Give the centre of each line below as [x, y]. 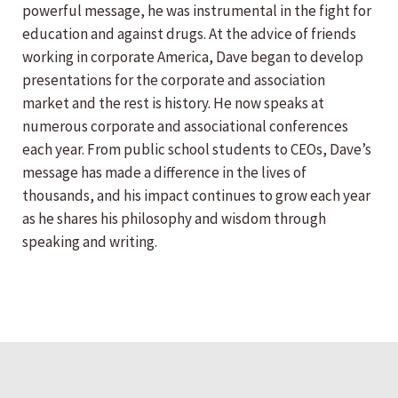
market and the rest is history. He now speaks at [173, 103]
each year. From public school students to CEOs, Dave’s [197, 149]
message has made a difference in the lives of [164, 172]
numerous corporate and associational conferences [185, 126]
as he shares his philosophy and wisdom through [174, 219]
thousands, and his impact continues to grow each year [196, 195]
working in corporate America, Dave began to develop [193, 57]
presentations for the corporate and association [174, 80]
